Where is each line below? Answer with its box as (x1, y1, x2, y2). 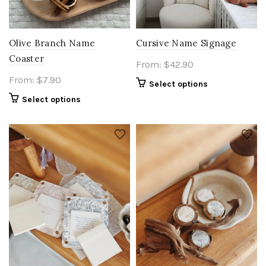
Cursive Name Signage (136, 37, 236, 49)
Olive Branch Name (9, 37, 96, 49)
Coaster (9, 52, 45, 64)
